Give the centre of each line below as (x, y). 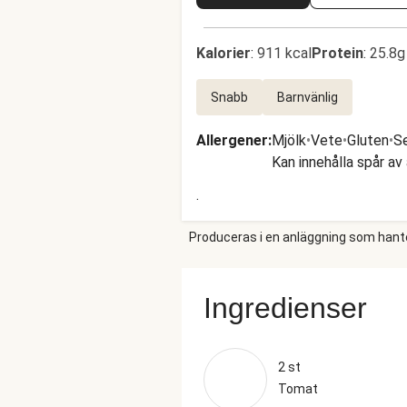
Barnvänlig (308, 97)
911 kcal (284, 53)
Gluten (368, 140)
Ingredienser (285, 308)
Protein (338, 53)
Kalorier (223, 53)
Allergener (232, 140)
